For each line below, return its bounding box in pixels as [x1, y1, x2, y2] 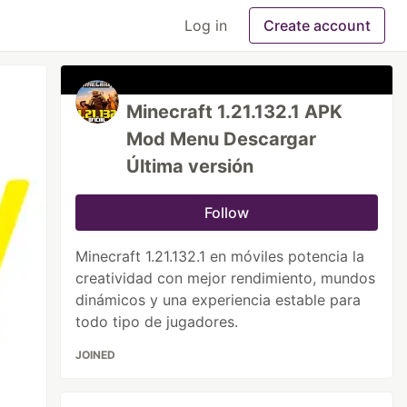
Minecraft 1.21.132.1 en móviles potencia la [75, 247, 365, 265]
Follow [204, 203, 250, 222]
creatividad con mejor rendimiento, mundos [75, 269, 376, 287]
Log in [184, 16, 227, 35]
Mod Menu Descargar [126, 128, 317, 150]
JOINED [75, 348, 116, 362]
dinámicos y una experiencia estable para [75, 291, 362, 309]
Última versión [126, 155, 254, 177]
